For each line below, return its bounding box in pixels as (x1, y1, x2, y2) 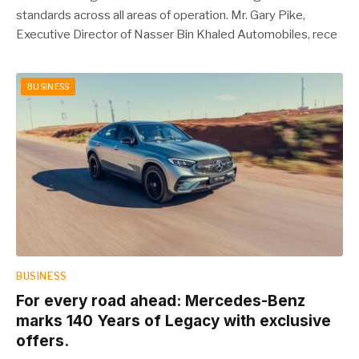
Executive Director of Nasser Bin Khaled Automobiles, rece (16, 26, 337, 42)
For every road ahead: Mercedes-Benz (16, 292, 305, 310)
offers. (16, 332, 69, 350)
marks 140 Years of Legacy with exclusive (16, 312, 331, 330)
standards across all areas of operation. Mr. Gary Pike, (16, 7, 305, 22)
